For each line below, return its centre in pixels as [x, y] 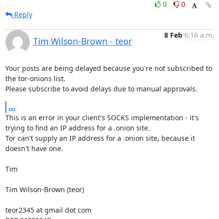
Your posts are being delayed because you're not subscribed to [109, 68]
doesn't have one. [34, 148]
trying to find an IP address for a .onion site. [77, 128]
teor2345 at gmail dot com [48, 210]
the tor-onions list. [35, 78]
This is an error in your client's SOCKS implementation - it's [102, 118]
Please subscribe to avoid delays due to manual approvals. [101, 89]
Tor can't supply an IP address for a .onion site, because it [100, 138]
